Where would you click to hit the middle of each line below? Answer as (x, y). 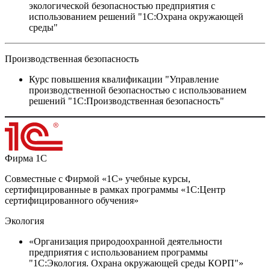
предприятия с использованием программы (118, 253)
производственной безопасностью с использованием (138, 90)
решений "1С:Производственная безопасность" (127, 101)
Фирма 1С (26, 159)
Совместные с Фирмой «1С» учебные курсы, (98, 179)
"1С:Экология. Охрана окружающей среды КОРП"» (136, 263)
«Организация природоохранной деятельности (126, 242)
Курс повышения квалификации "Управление (124, 80)
